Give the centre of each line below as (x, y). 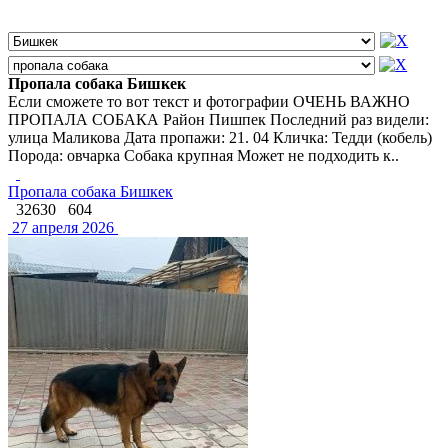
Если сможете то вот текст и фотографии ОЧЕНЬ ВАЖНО (209, 101)
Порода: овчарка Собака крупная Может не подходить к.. (203, 155)
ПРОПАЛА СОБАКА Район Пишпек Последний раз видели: (218, 119)
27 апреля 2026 (61, 227)
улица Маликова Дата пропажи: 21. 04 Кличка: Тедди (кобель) (220, 137)
